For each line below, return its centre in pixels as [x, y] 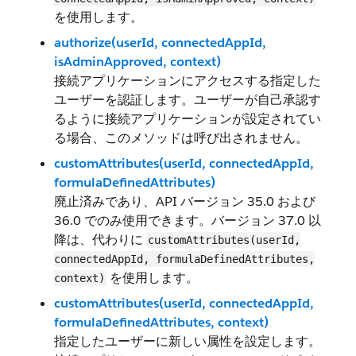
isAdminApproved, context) [137, 62]
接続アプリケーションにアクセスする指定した [188, 81]
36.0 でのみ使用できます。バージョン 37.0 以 [188, 221]
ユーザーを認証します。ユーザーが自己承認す [188, 100]
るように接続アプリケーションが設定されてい [188, 119]
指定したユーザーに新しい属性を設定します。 [188, 341]
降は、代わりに [100, 240]
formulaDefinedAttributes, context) [161, 322]
